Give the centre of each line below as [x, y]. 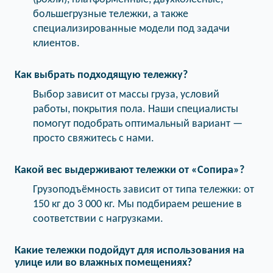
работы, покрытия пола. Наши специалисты [136, 109]
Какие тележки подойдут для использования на [129, 251]
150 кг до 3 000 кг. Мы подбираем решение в [137, 204]
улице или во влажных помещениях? [103, 263]
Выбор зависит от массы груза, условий [126, 95]
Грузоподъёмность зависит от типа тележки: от [144, 190]
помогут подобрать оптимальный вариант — [138, 124]
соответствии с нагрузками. [98, 219]
